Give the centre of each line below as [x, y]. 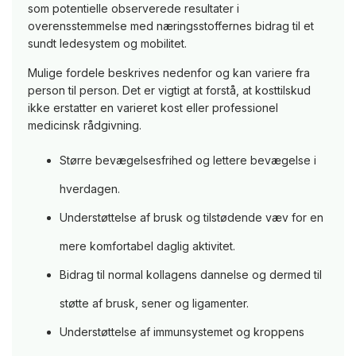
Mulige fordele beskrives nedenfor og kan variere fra [169, 73]
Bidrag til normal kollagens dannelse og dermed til [191, 275]
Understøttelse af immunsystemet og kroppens [182, 332]
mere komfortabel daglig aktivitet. [147, 246]
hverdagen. [90, 189]
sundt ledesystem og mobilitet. [107, 44]
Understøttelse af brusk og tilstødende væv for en [192, 218]
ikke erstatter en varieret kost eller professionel [153, 108]
